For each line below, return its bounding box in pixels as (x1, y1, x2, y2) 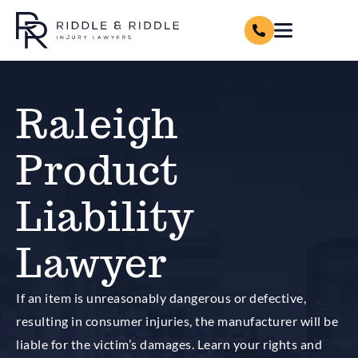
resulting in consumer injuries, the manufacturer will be (16, 312, 338, 328)
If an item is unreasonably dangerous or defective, (16, 289, 306, 305)
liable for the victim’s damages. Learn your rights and (16, 336, 322, 352)
